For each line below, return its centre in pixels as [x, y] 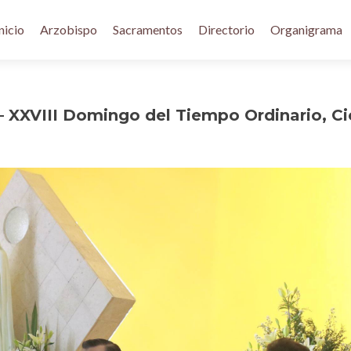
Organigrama [306, 29]
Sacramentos [148, 29]
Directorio [226, 29]
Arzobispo [69, 29]
